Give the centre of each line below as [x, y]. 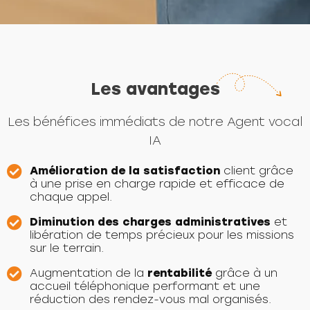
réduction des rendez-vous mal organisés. [150, 299]
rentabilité [179, 273]
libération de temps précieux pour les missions [162, 235]
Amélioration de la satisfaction [125, 171]
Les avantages [155, 89]
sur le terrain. [66, 248]
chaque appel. [71, 197]
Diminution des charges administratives [150, 222]
